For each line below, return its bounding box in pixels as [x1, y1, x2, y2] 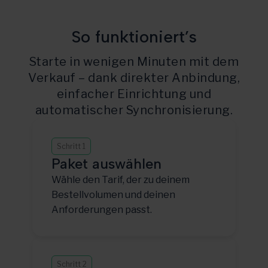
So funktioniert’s [71, 26, 197, 47]
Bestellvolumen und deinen [51, 188, 175, 200]
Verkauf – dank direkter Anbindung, [28, 70, 240, 85]
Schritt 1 [57, 141, 86, 151]
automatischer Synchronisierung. [35, 102, 233, 117]
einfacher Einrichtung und [56, 86, 212, 101]
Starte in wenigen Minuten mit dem [29, 54, 239, 69]
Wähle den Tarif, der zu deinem [51, 173, 190, 185]
